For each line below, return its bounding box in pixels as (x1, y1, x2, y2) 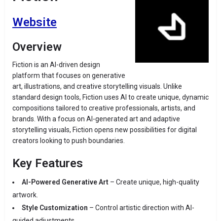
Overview (12, 40, 62, 54)
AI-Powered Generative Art (22, 178, 109, 186)
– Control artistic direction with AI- (88, 204, 194, 212)
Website (12, 15, 57, 30)
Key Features (12, 156, 83, 171)
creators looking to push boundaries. (12, 137, 125, 145)
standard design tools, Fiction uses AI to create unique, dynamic (12, 93, 209, 102)
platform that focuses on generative (12, 72, 125, 80)
